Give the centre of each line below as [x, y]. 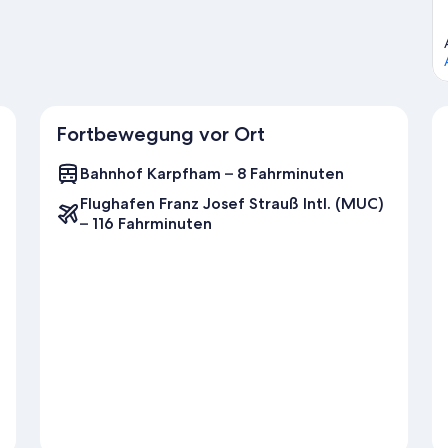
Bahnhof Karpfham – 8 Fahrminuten [212, 174]
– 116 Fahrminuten [146, 224]
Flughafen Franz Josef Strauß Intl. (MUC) [232, 204]
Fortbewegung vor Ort [160, 134]
